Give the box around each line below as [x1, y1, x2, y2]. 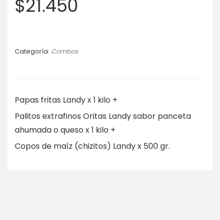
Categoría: [15, 47, 51, 55]
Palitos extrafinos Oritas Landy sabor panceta [15, 110, 191, 122]
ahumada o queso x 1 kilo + [15, 124, 115, 136]
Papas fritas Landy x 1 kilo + [15, 94, 117, 106]
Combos [51, 47, 78, 55]
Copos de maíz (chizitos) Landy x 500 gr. [15, 140, 170, 152]
